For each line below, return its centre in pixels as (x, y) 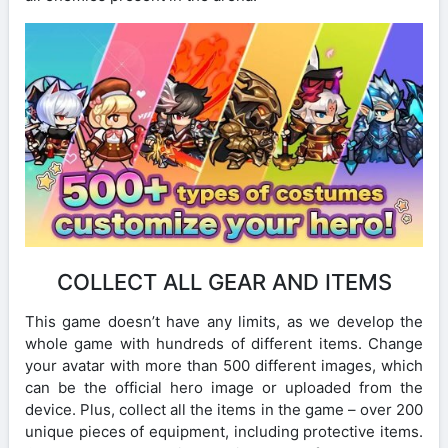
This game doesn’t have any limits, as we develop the (224, 321)
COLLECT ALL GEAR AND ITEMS (224, 281)
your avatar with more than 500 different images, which (224, 365)
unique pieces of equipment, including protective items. (224, 431)
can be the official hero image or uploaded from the (224, 387)
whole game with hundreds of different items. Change (224, 343)
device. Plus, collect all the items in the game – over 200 (224, 409)
